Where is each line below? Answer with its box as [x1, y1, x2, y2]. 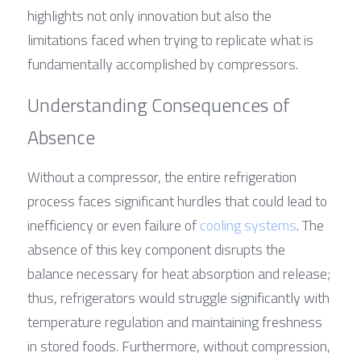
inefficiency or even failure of [27, 214, 200, 236]
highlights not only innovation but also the [27, 4, 272, 27]
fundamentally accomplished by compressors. [27, 52, 298, 75]
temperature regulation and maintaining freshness [27, 310, 322, 333]
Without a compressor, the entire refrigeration [27, 165, 297, 188]
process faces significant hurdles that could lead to [27, 189, 327, 212]
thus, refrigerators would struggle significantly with [27, 286, 330, 309]
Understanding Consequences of [27, 89, 289, 119]
